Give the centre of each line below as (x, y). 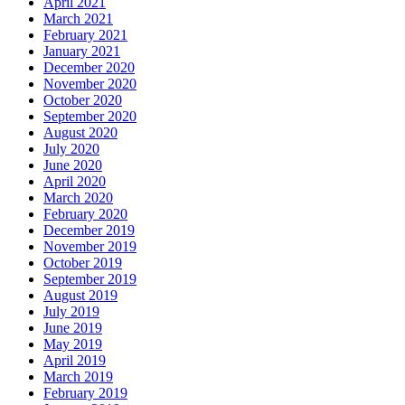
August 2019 (80, 295)
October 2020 (83, 99)
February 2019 (85, 392)
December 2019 (89, 230)
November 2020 (90, 83)
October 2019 (83, 262)
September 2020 (90, 116)
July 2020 (71, 148)
